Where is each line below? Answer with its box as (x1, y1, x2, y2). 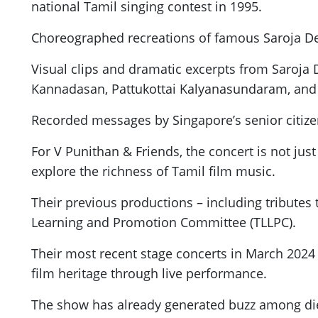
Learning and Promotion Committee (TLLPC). (31, 214, 296, 231)
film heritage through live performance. (31, 265, 267, 283)
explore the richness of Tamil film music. (31, 163, 275, 180)
